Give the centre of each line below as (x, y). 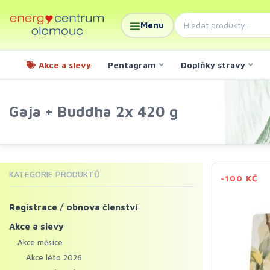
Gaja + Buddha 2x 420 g (93, 111)
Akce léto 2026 (54, 257)
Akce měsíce (40, 242)
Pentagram (132, 64)
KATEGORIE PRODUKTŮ (55, 174)
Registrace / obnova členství (74, 207)
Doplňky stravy (213, 64)
